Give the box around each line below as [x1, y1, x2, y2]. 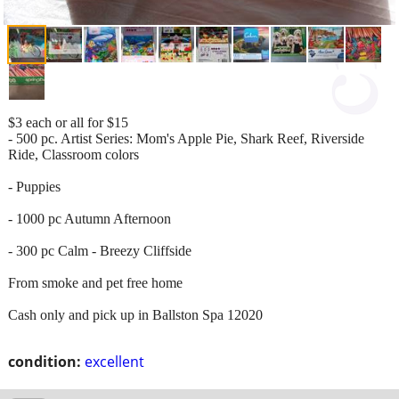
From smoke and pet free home [8, 274, 183, 290]
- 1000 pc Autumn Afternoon [8, 210, 171, 226]
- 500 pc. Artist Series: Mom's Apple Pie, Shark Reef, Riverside [8, 130, 364, 146]
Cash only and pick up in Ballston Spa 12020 [8, 306, 263, 322]
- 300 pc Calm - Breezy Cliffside [8, 242, 191, 258]
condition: [8, 351, 81, 371]
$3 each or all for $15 [8, 114, 128, 130]
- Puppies [8, 178, 61, 194]
